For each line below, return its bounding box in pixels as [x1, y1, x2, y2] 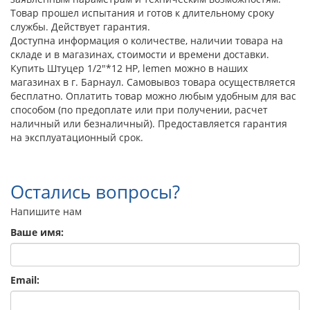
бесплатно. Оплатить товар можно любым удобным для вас [10, 89, 296, 102]
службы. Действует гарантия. [10, 19, 150, 33]
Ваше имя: [10, 225, 64, 239]
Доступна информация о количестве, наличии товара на [10, 33, 283, 47]
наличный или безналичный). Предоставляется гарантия [10, 116, 287, 130]
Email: [10, 273, 39, 286]
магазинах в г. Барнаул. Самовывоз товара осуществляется [10, 75, 295, 89]
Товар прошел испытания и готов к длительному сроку [10, 6, 274, 19]
